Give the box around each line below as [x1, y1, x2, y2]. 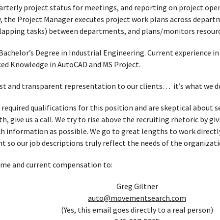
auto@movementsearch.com [88, 193, 186, 203]
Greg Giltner [116, 181, 158, 191]
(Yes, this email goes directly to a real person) [61, 205, 213, 215]
